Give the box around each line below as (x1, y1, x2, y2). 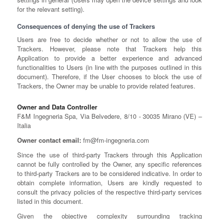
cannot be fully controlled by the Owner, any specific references (17, 159, 202, 169)
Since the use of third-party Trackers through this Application (17, 150, 202, 159)
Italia (17, 121, 31, 130)
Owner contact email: (17, 135, 81, 145)
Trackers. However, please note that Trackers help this (17, 44, 202, 53)
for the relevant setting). (17, 4, 85, 14)
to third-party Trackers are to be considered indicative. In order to (17, 169, 202, 178)
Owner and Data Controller (17, 102, 97, 111)
